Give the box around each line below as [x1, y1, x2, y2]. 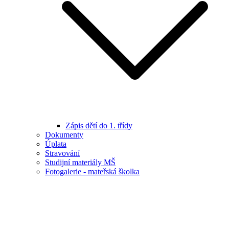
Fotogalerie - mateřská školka [45, 167, 140, 176]
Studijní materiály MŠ [45, 158, 116, 167]
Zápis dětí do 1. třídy [65, 121, 132, 130]
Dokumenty [45, 130, 83, 140]
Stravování [45, 149, 80, 158]
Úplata [45, 140, 66, 149]
